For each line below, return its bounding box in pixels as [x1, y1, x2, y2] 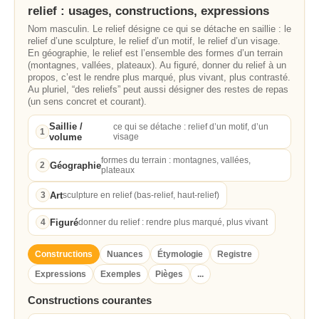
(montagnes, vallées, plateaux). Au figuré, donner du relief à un [28, 60, 286, 70]
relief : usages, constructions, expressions [28, 4, 269, 18]
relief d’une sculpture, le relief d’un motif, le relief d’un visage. [28, 36, 281, 46]
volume [48, 132, 82, 142]
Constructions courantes [28, 294, 152, 306]
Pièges [155, 269, 183, 279]
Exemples [100, 269, 141, 279]
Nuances [107, 249, 143, 259]
